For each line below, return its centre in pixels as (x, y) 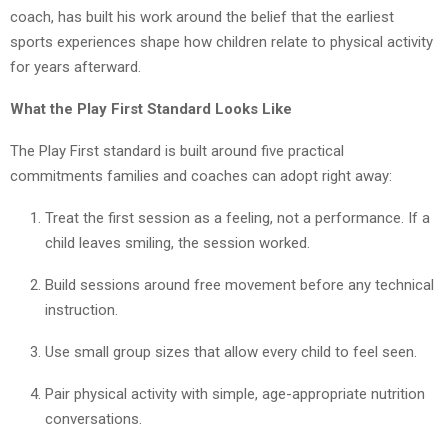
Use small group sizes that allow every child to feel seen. (231, 352)
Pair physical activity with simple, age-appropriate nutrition (235, 394)
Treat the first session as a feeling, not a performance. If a (237, 218)
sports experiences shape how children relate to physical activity (221, 42)
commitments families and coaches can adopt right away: (201, 176)
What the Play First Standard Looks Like (151, 109)
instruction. (81, 310)
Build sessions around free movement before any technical (239, 285)
